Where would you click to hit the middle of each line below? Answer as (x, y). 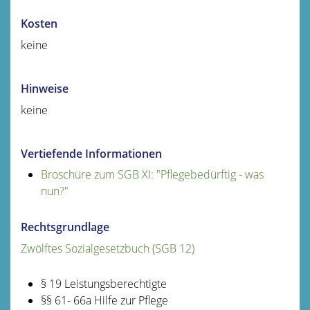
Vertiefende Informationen (91, 153)
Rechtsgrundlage (65, 227)
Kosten (39, 23)
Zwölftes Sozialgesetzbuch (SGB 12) (108, 248)
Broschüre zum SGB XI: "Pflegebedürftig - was (152, 174)
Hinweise (45, 88)
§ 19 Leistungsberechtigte (103, 283)
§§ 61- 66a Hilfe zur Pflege (104, 300)
